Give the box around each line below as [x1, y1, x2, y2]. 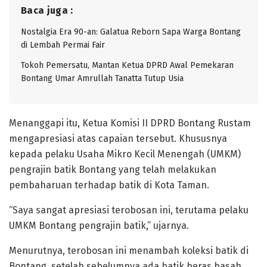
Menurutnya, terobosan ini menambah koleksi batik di [9, 244, 249, 256]
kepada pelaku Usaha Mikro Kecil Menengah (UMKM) [9, 148, 241, 160]
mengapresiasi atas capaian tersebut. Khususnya [9, 132, 227, 144]
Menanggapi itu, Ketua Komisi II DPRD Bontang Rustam [9, 117, 251, 129]
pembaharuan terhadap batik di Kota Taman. [9, 179, 209, 191]
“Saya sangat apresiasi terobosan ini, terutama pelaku [9, 204, 249, 216]
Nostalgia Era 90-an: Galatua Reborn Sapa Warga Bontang [21, 26, 241, 37]
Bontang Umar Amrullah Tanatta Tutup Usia [21, 73, 184, 83]
